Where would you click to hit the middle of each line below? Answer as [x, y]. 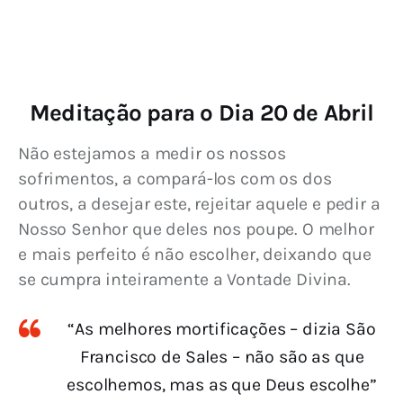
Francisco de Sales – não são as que [222, 357]
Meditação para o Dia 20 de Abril [201, 112]
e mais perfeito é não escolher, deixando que [197, 254]
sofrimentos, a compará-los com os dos [177, 178]
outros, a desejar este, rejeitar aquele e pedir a [201, 203]
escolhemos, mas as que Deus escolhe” [222, 385]
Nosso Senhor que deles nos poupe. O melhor [198, 228]
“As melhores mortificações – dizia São [222, 329]
